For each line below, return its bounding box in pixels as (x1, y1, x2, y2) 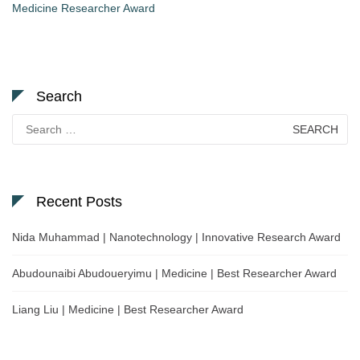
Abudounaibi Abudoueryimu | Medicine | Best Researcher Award (12, 267, 337, 280)
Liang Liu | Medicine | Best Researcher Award (12, 303, 243, 317)
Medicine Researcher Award (12, 2, 155, 15)
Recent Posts (36, 194, 122, 211)
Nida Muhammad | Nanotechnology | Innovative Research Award (12, 231, 341, 244)
